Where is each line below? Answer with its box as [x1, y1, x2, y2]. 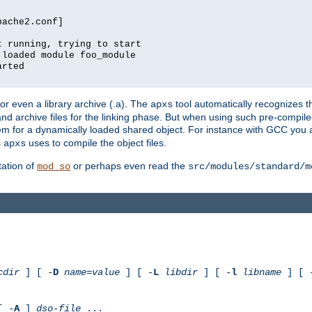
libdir [164, 266, 198, 278]
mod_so [37, 161, 70, 173]
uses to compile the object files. [26, 137, 166, 149]
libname [242, 266, 281, 278]
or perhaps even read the [70, 160, 188, 172]
